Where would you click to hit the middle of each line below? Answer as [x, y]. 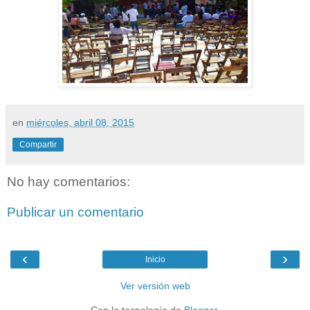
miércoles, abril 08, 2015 [80, 123]
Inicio [155, 260]
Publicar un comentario [75, 212]
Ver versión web [155, 286]
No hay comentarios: [69, 182]
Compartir [38, 145]
